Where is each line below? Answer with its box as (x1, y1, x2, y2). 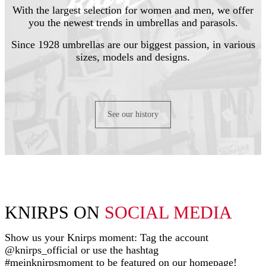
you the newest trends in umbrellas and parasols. (28, 16, 238, 28)
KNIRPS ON (5, 202, 104, 222)
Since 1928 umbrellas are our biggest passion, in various (11, 38, 255, 50)
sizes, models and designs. (76, 50, 190, 63)
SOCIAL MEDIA (104, 202, 232, 222)
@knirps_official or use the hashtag (5, 243, 159, 256)
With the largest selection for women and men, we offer (12, 4, 254, 16)
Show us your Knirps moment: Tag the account (5, 231, 208, 243)
